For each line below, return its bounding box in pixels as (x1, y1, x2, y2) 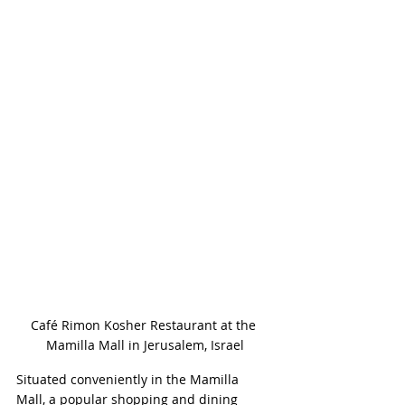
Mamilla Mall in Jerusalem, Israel (45, 336, 244, 354)
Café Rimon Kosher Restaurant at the (30, 316, 259, 334)
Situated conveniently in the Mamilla (16, 371, 242, 389)
